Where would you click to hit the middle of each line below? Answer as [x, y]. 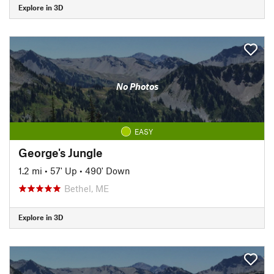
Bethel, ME [87, 188]
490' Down [108, 170]
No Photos [137, 86]
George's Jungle [61, 152]
